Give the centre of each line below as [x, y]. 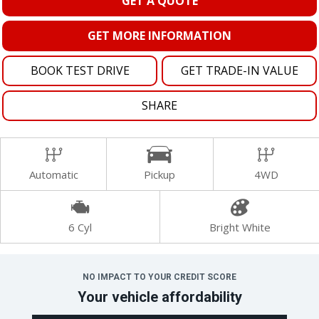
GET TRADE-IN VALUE [239, 71]
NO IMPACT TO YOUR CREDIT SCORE [159, 277]
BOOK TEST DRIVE [80, 71]
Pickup [160, 175]
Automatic [53, 175]
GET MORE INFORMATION [159, 36]
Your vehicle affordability [159, 297]
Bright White [240, 228]
